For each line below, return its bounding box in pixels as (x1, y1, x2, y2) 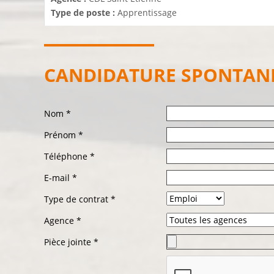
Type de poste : (51, 7, 117, 18)
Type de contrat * (44, 193, 116, 205)
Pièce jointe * (44, 236, 98, 248)
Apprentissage (117, 7, 177, 18)
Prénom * (44, 129, 83, 141)
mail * (52, 172, 77, 183)
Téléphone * (44, 150, 95, 162)
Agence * (44, 215, 81, 226)
